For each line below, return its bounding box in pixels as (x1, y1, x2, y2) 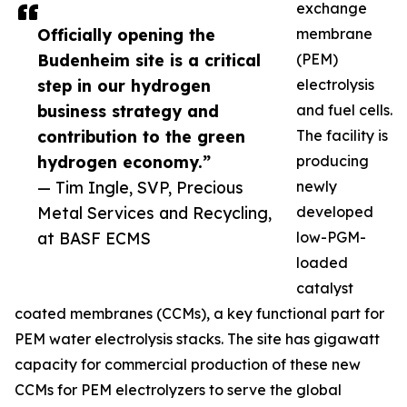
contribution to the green (37, 126, 245, 147)
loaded (296, 253, 348, 273)
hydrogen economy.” (37, 152, 211, 173)
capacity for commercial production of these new (15, 355, 361, 374)
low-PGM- (296, 228, 366, 247)
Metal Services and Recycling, (37, 203, 272, 223)
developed (296, 203, 373, 222)
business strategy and (37, 101, 219, 122)
